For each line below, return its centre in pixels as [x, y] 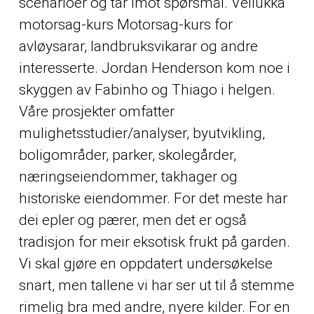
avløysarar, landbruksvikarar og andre [138, 46]
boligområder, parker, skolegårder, [127, 155]
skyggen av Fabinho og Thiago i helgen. [147, 89]
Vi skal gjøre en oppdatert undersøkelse [145, 263]
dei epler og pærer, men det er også [132, 220]
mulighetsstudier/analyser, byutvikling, [142, 133]
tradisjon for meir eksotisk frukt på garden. [154, 241]
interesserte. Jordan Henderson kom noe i [154, 68]
